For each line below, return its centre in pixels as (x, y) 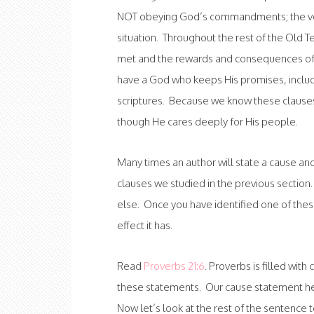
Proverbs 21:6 (174, 266)
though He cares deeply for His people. (207, 121)
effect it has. (145, 225)
